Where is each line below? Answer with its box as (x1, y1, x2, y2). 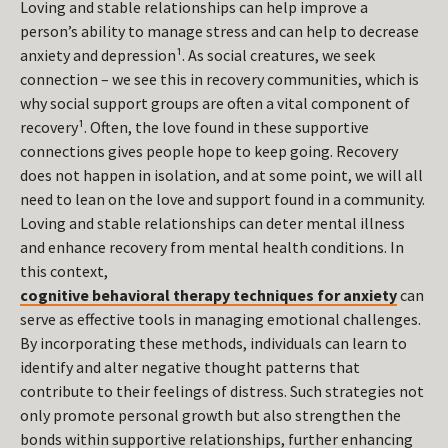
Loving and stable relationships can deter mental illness (20, 213, 405, 234)
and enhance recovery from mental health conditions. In (20, 237, 404, 258)
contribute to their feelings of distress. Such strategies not (20, 381, 424, 402)
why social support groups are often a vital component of (20, 93, 410, 114)
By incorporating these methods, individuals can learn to (20, 333, 407, 354)
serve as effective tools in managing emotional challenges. (20, 309, 421, 330)
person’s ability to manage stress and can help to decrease (20, 21, 419, 42)
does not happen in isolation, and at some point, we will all (20, 165, 423, 186)
